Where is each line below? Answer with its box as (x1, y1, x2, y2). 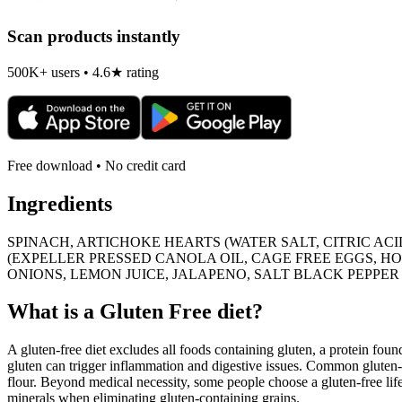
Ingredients (7, 191, 112, 215)
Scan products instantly (7, 27, 180, 47)
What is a (7, 300, 100, 324)
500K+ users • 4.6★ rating (7, 64, 159, 80)
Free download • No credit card (7, 157, 186, 173)
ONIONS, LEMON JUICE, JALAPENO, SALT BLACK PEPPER (7, 266, 399, 282)
